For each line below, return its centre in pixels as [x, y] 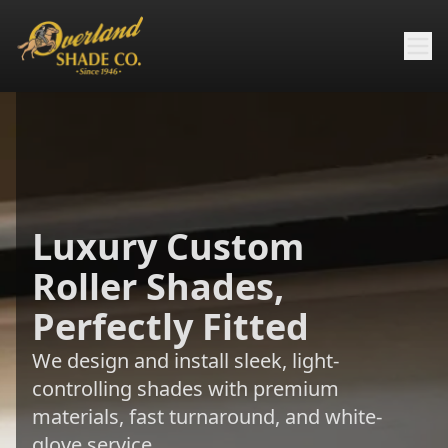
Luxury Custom [168, 246]
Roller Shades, [158, 286]
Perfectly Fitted [170, 326]
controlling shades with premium [185, 388]
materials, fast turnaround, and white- [207, 416]
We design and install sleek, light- [185, 360]
